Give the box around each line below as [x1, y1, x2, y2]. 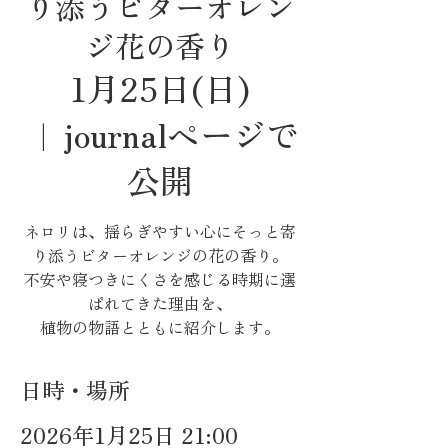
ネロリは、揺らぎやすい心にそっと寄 [24, 219, 296, 243]
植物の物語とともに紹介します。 [40, 315, 280, 339]
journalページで [63, 110, 299, 158]
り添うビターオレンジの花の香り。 [32, 243, 288, 267]
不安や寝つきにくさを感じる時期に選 [24, 267, 296, 291]
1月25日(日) [70, 64, 250, 112]
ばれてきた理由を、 [88, 291, 232, 315]
